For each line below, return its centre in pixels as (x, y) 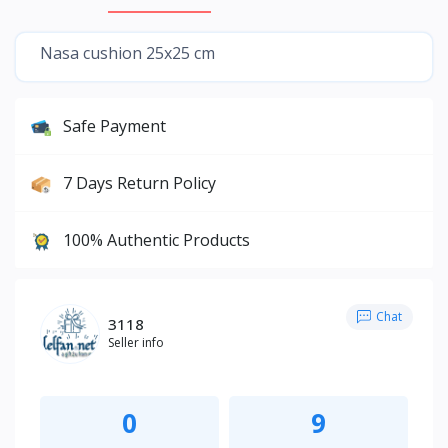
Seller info (136, 343)
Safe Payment (114, 125)
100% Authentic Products (156, 239)
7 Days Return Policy (139, 182)
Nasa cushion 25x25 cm (127, 52)
